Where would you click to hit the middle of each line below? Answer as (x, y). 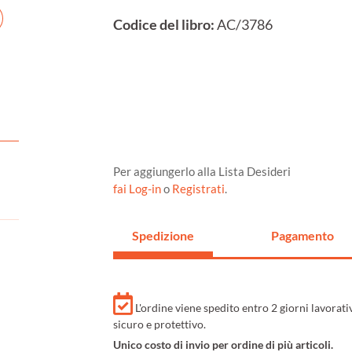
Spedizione (163, 236)
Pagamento (302, 236)
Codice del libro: (164, 25)
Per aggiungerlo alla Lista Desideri (202, 172)
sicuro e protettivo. (159, 324)
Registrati (198, 189)
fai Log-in (138, 189)
